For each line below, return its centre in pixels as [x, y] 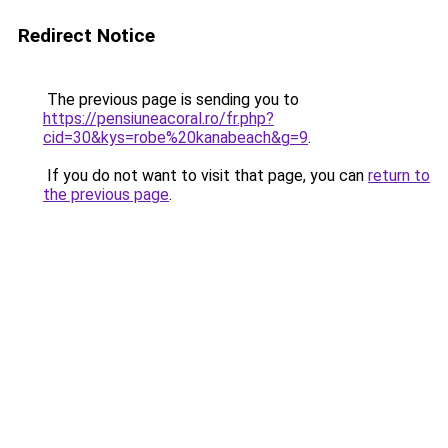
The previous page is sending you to [171, 99]
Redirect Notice [86, 35]
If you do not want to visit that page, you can [205, 175]
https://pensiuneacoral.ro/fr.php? [158, 118]
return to [399, 175]
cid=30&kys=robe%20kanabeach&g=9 [175, 137]
